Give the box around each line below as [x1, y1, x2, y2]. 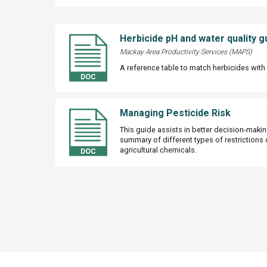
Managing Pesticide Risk [119, 107, 231, 119]
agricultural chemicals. [119, 145, 197, 154]
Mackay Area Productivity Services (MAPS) [119, 47, 252, 56]
